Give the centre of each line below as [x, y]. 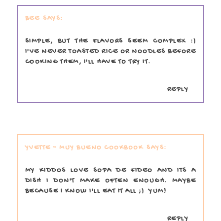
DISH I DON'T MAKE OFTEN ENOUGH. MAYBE [110, 181]
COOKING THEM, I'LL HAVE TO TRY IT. [88, 62]
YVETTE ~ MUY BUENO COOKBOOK [84, 147]
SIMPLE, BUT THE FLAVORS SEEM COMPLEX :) [110, 41]
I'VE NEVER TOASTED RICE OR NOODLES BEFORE [110, 51]
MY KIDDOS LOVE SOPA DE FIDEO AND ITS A [110, 170]
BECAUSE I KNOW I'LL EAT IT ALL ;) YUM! [96, 191]
